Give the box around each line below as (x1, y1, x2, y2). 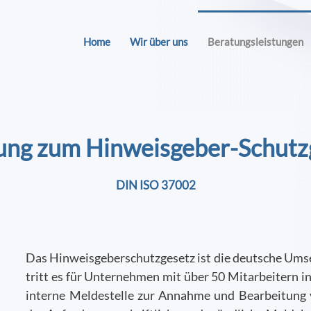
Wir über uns (130, 35, 188, 48)
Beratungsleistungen (208, 35, 303, 48)
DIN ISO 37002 (115, 178, 196, 192)
